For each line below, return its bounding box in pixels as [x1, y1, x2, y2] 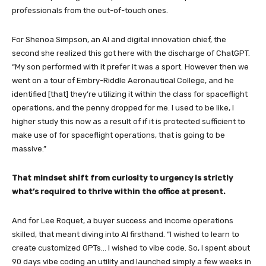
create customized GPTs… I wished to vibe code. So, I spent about [12, 243, 250, 252]
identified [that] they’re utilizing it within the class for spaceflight [12, 89, 248, 99]
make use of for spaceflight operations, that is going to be [12, 130, 225, 140]
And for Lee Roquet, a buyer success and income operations [12, 216, 233, 225]
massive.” [12, 144, 46, 153]
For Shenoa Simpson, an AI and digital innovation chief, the [12, 34, 226, 44]
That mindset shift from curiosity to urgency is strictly [12, 173, 233, 182]
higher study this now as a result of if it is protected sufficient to [12, 116, 245, 126]
